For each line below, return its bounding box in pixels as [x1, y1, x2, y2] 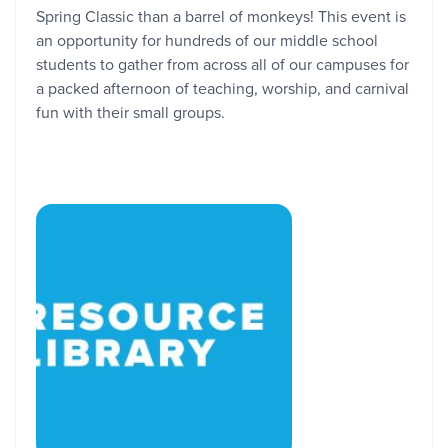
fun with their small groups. [36, 101, 225, 123]
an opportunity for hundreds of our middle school [36, 29, 378, 51]
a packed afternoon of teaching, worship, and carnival [36, 77, 409, 99]
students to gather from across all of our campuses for [36, 53, 409, 75]
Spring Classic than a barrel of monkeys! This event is [36, 5, 406, 27]
